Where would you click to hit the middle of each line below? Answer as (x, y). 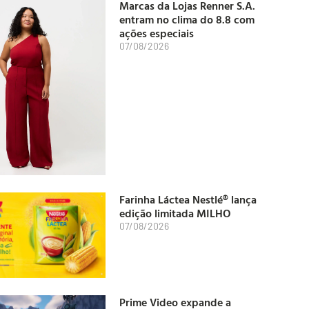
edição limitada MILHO (175, 213)
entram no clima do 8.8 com (187, 19)
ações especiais (157, 33)
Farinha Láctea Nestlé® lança (188, 199)
